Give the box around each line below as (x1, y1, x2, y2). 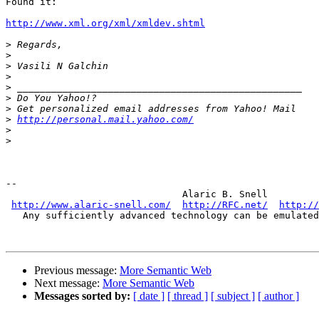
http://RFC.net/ (182, 199, 268, 211)
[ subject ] (211, 290, 255, 303)
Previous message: (34, 264, 120, 277)
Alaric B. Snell (6, 189, 268, 200)
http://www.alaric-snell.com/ (11, 199, 171, 211)
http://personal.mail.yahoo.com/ (17, 114, 194, 125)
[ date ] (133, 290, 164, 303)
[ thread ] (167, 290, 208, 303)
